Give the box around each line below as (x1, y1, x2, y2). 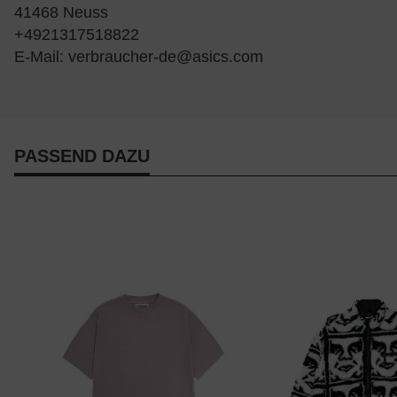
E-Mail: (14, 48, 68, 66)
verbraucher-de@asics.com (68, 48, 263, 66)
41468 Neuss (14, 4, 108, 22)
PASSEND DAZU (14, 146, 150, 167)
